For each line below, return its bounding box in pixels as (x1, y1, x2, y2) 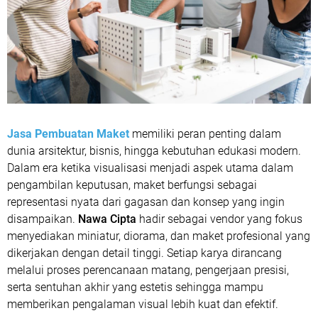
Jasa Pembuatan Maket (7, 127, 129, 141)
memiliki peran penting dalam (129, 127, 281, 141)
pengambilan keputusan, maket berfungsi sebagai (7, 178, 257, 192)
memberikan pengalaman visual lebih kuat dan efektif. (7, 297, 278, 312)
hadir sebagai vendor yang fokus (136, 212, 302, 226)
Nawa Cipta (78, 212, 136, 226)
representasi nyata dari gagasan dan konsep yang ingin (7, 195, 285, 209)
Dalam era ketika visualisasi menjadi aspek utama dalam (7, 161, 293, 175)
